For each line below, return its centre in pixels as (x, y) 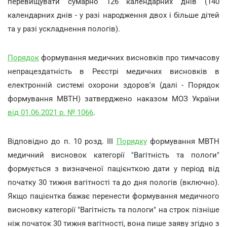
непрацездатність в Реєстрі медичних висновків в (113, 71)
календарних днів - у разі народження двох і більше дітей (113, 15)
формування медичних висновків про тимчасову (129, 58)
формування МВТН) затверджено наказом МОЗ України (113, 99)
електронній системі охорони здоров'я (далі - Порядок (113, 85)
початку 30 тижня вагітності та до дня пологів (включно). (113, 182)
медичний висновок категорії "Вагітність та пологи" (113, 155)
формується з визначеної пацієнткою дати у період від (113, 168)
